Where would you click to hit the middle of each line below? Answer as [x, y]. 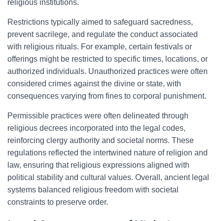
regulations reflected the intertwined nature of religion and [108, 153]
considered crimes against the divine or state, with [94, 84]
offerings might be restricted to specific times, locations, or [108, 59]
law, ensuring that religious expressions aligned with [98, 165]
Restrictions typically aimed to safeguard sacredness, [100, 22]
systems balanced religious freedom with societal [93, 190]
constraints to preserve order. [58, 202]
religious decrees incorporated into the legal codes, [96, 128]
